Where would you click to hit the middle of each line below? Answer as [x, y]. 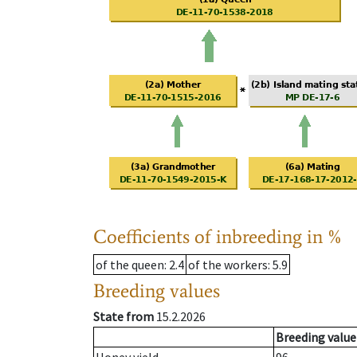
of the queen [130, 265]
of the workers [228, 265]
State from [124, 317]
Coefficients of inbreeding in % [218, 237]
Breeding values [157, 291]
